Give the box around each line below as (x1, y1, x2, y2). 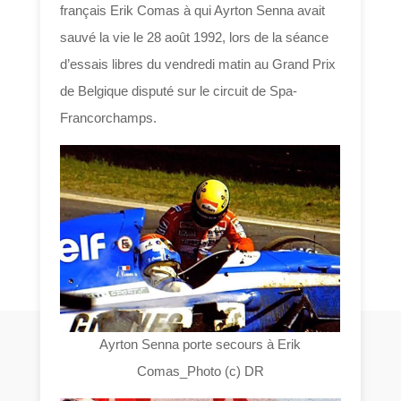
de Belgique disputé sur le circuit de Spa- (60, 83, 298, 99)
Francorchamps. (60, 110, 158, 126)
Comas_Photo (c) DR (136, 363, 264, 380)
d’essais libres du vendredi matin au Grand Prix (60, 56, 337, 73)
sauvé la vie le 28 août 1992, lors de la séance (60, 30, 329, 46)
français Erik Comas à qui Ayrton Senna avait (60, 3, 326, 19)
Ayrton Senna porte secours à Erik (99, 337, 302, 353)
